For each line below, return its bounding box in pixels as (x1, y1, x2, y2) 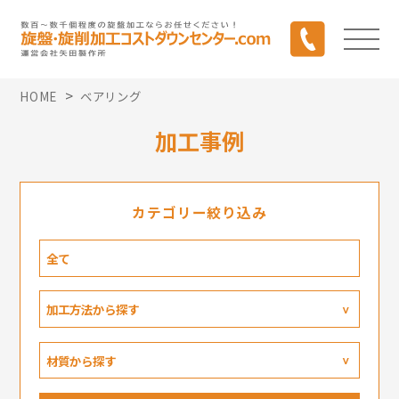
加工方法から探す (46, 300, 140, 319)
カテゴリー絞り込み (132, 202, 267, 224)
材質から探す (46, 351, 117, 370)
